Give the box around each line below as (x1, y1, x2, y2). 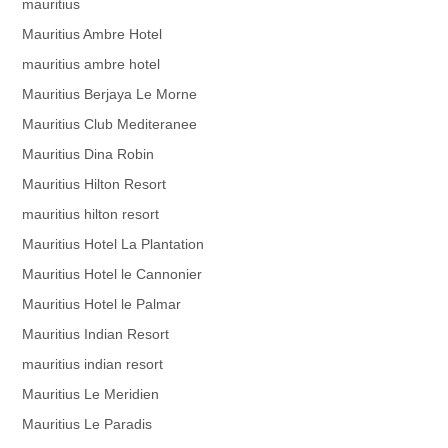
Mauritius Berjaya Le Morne (22, 85, 198, 102)
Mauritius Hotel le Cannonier (22, 265, 203, 282)
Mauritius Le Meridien (22, 385, 160, 402)
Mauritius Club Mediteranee (22, 115, 198, 132)
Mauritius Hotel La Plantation (22, 235, 205, 252)
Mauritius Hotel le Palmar (22, 295, 182, 312)
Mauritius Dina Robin (22, 145, 155, 162)
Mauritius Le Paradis (22, 415, 153, 432)
